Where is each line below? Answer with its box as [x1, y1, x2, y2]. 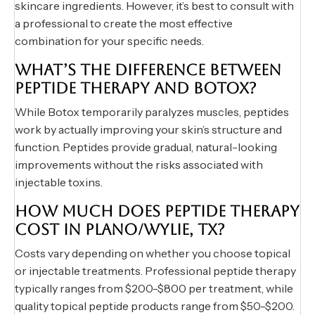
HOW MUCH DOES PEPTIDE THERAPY [15, 202, 300, 221]
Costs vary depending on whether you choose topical [15, 246, 290, 261]
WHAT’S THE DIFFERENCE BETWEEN [15, 61, 281, 79]
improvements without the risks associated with [15, 157, 263, 172]
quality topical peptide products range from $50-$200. [15, 299, 295, 314]
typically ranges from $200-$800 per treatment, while [15, 281, 293, 296]
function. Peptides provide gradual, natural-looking [15, 140, 277, 155]
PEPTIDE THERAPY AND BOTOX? [15, 79, 257, 98]
